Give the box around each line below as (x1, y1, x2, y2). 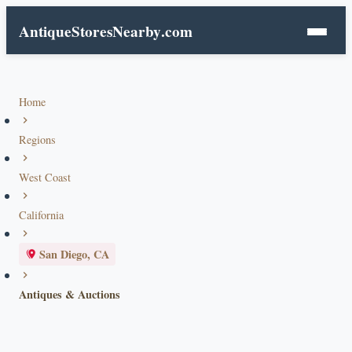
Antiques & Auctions (19, 286, 120, 302)
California (19, 207, 64, 222)
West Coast (19, 170, 71, 185)
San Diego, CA (39, 246, 109, 262)
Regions (19, 132, 56, 147)
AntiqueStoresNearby (19, 20, 161, 42)
